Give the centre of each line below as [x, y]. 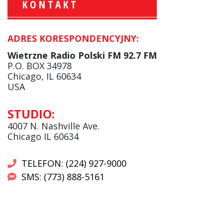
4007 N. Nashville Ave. [53, 126]
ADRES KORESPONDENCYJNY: [73, 38]
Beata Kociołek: [129, 102]
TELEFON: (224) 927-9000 [74, 163]
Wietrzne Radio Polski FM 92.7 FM [82, 55]
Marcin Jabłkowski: [136, 38]
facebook [115, 61]
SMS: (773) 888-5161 [63, 176]
